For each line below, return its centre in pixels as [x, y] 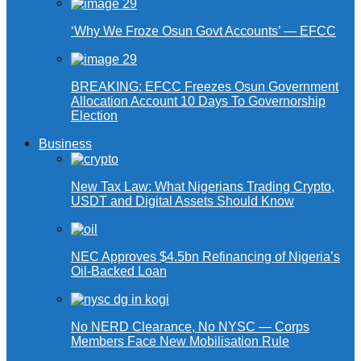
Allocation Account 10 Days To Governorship [198, 102]
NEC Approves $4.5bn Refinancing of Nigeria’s [205, 257]
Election [94, 116]
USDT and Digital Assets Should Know [183, 201]
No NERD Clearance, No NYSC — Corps [190, 327]
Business [65, 144]
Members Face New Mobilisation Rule [180, 342]
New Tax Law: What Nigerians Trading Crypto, [203, 187]
